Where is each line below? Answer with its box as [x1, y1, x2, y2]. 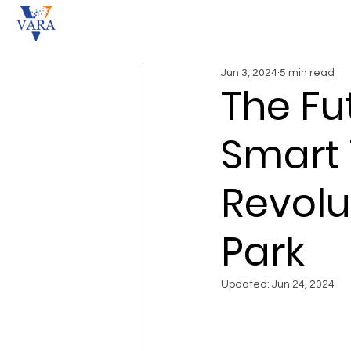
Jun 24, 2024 [272, 279, 335, 290]
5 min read [280, 67, 335, 78]
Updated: [221, 279, 272, 290]
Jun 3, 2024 [221, 67, 277, 78]
